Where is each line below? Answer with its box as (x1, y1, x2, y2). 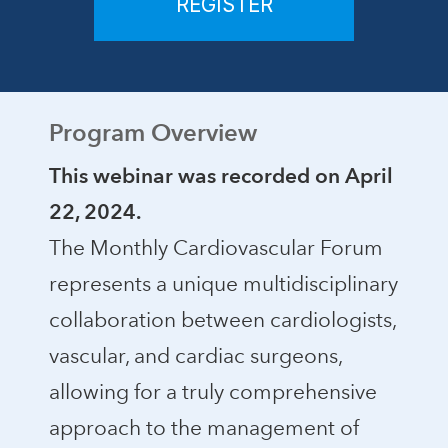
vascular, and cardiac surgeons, (48, 343, 342, 369)
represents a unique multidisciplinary (48, 271, 398, 297)
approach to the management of (48, 415, 360, 441)
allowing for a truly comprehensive (48, 379, 377, 405)
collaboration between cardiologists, (48, 307, 396, 333)
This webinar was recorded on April (48, 162, 393, 192)
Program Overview (48, 117, 257, 151)
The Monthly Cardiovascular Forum (48, 235, 383, 261)
